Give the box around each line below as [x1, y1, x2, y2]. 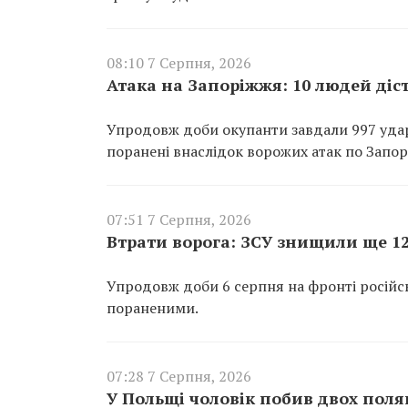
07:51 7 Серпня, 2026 [107, 209, 251, 229]
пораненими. [107, 297, 199, 318]
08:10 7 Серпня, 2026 [107, 52, 251, 73]
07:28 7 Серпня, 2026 [107, 365, 251, 386]
